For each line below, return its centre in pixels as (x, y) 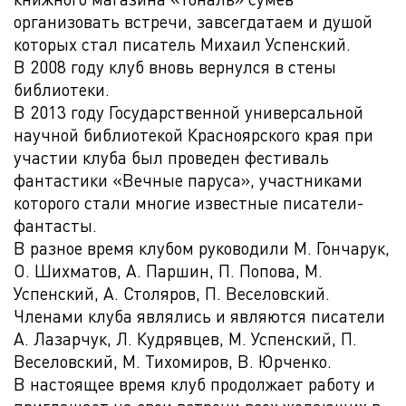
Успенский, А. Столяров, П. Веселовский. (172, 293)
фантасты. (55, 225)
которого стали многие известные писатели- (188, 203)
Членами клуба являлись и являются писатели (199, 316)
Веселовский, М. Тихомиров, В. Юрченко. (173, 361)
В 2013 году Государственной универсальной (188, 112)
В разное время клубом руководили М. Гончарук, (202, 248)
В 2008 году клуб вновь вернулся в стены (175, 67)
